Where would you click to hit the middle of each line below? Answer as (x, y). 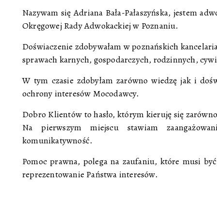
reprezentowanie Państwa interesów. (90, 174)
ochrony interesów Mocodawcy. (81, 93)
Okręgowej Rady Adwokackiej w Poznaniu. (101, 26)
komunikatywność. (58, 140)
